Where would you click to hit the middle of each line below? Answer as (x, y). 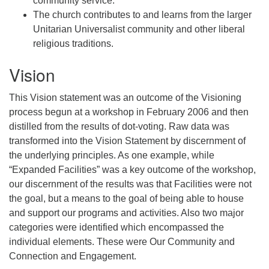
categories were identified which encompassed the (116, 227)
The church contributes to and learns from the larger (142, 14)
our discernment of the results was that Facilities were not (130, 184)
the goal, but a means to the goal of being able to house (126, 198)
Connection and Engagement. (73, 256)
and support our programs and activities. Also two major (126, 213)
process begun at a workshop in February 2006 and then (129, 112)
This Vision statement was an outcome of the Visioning (125, 97)
